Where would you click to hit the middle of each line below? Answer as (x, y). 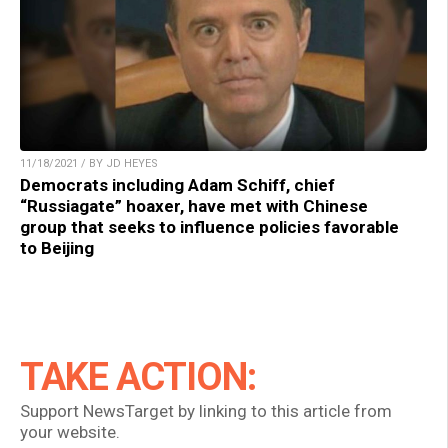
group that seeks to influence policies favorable (209, 226)
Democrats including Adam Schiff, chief (177, 184)
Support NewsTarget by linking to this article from (206, 410)
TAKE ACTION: (138, 376)
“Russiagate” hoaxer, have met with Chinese (194, 205)
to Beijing (57, 247)
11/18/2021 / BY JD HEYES (89, 163)
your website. (70, 431)
